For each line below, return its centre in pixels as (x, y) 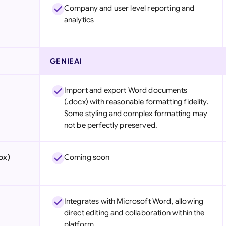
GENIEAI (66, 61)
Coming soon (87, 157)
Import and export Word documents (125, 90)
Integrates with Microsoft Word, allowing (134, 201)
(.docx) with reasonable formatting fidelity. (136, 102)
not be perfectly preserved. (111, 125)
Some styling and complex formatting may (135, 114)
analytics (79, 20)
